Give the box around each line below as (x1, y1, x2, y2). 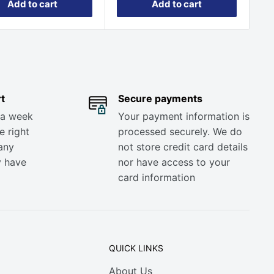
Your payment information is (117, 110, 250, 122)
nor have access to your (117, 156, 230, 168)
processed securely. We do (117, 125, 242, 138)
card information (117, 171, 195, 183)
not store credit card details (117, 141, 248, 153)
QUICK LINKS (109, 243, 163, 253)
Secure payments (117, 92, 202, 105)
